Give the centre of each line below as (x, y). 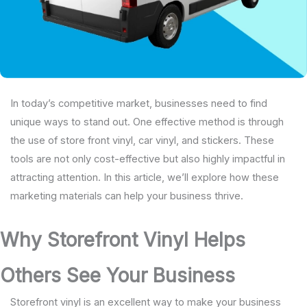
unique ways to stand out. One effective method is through (147, 122)
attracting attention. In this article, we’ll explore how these (144, 178)
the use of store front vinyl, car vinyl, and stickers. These (142, 141)
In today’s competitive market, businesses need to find (138, 104)
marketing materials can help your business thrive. (126, 196)
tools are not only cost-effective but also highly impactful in (147, 159)
